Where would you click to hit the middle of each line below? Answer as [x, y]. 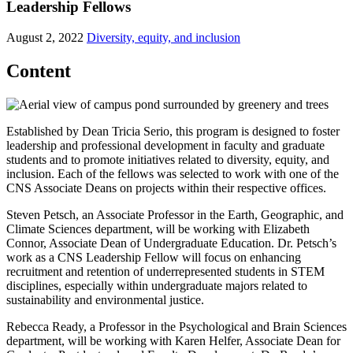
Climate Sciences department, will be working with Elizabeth [158, 229]
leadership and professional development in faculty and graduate [165, 145]
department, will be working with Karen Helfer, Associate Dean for [173, 340]
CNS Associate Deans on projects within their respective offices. [166, 188]
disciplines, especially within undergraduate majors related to [157, 285]
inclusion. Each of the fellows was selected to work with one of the [173, 173]
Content [39, 71]
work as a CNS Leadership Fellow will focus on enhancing [154, 257]
